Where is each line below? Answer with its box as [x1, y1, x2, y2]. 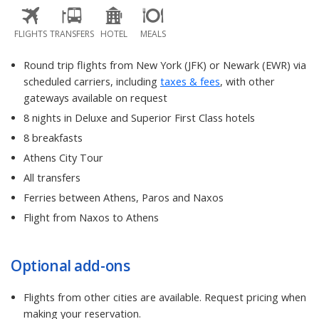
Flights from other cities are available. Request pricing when [23, 290, 306, 304]
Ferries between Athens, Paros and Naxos [23, 191, 224, 205]
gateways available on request [23, 91, 167, 105]
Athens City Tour [23, 151, 103, 165]
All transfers [23, 171, 80, 185]
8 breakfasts [23, 131, 83, 145]
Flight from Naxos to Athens [23, 211, 159, 225]
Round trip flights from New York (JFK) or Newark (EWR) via [23, 58, 306, 73]
